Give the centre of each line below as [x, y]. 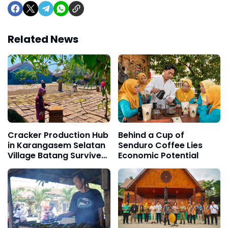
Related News [43, 39]
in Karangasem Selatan [56, 145]
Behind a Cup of [151, 135]
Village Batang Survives [57, 155]
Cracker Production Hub [58, 135]
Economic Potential [158, 155]
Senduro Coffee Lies [160, 145]
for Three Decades [47, 165]
